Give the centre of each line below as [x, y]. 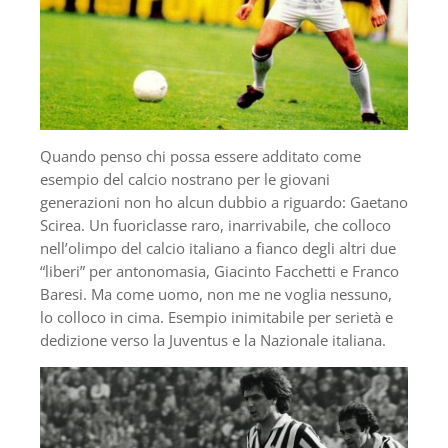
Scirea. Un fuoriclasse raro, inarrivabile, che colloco [215, 225]
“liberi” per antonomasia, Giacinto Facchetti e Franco [219, 271]
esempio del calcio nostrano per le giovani [185, 179]
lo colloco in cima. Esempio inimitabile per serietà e [216, 317]
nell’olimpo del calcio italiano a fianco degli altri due [218, 248]
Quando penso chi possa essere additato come [200, 156]
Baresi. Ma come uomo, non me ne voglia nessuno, [216, 294]
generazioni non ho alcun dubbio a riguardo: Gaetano [224, 202]
